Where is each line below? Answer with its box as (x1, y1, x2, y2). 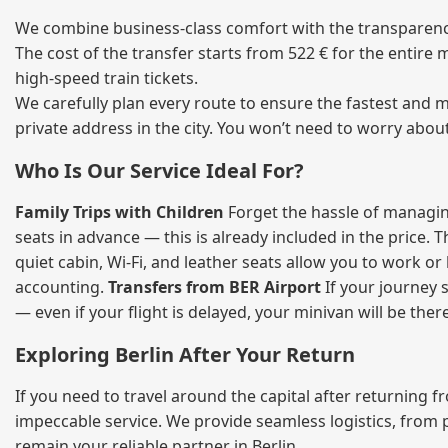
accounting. (15, 276, 108, 299)
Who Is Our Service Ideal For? (15, 157, 304, 185)
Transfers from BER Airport (108, 276, 321, 299)
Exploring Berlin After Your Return (15, 341, 355, 369)
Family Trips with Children (15, 201, 224, 224)
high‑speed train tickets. (15, 67, 198, 90)
